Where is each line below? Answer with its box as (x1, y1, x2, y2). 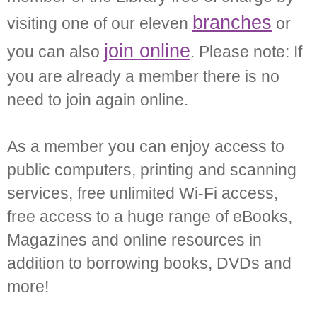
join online (104, 40, 190, 62)
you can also (7, 43, 104, 62)
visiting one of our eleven (7, 15, 192, 33)
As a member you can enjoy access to (7, 138, 284, 156)
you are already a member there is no (7, 68, 279, 86)
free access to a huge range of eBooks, (7, 208, 292, 226)
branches (192, 12, 272, 34)
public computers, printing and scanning (7, 161, 296, 180)
